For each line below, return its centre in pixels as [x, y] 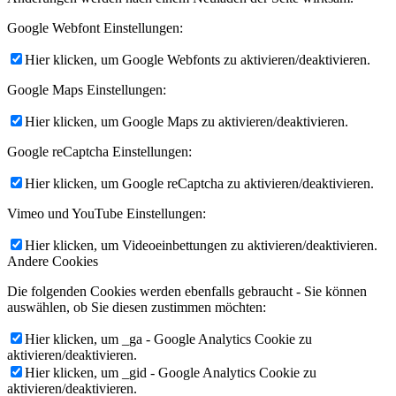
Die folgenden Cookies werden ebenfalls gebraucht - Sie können [187, 291]
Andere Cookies [53, 261]
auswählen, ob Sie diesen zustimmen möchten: [137, 307]
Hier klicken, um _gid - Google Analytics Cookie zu [171, 372]
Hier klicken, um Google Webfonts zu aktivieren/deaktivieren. [198, 59]
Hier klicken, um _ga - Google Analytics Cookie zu [168, 339]
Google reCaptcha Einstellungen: [99, 151]
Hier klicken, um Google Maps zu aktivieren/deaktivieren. [187, 121]
